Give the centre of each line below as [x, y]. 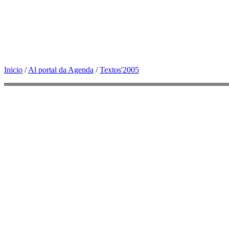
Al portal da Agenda [61, 70]
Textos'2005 [119, 70]
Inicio [13, 70]
